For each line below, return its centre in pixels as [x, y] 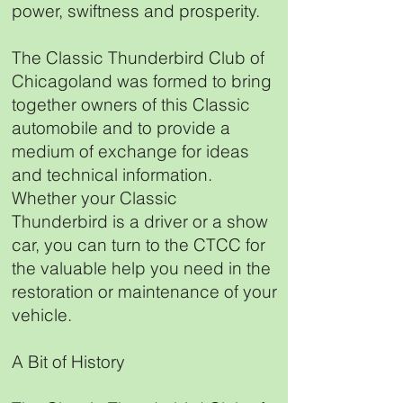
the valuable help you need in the [141, 268]
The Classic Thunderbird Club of [138, 58]
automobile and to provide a [121, 128]
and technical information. [112, 175]
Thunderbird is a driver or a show [140, 221]
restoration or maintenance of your [144, 291]
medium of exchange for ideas [130, 151]
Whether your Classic [94, 198]
